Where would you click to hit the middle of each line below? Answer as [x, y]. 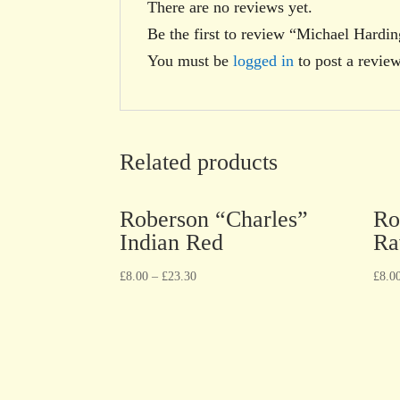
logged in [264, 60]
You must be [191, 60]
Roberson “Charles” [214, 219]
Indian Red [172, 242]
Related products [199, 162]
